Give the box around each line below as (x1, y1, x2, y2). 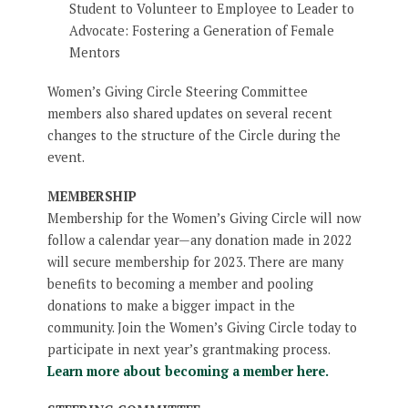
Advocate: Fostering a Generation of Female (68, 22, 334, 40)
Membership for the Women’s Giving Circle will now (46, 209, 361, 228)
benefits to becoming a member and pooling (46, 275, 313, 293)
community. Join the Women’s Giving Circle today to (46, 319, 357, 337)
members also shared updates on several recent (46, 105, 332, 123)
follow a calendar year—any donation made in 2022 (46, 231, 352, 250)
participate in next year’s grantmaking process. (46, 341, 330, 359)
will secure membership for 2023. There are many (46, 253, 343, 271)
